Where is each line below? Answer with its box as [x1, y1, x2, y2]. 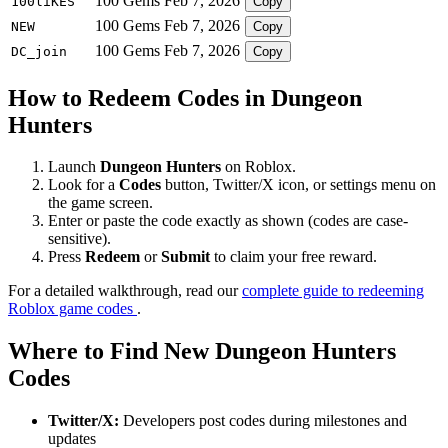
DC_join [11, 43, 67, 59]
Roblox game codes [8, 300, 137, 318]
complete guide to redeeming [242, 282, 424, 300]
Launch [48, 158, 100, 176]
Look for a [48, 176, 119, 194]
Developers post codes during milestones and [119, 412, 407, 430]
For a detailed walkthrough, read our [8, 282, 242, 300]
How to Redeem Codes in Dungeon [8, 84, 362, 111]
